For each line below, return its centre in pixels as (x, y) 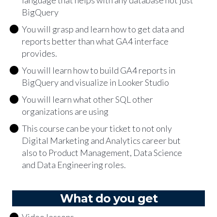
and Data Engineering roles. (74, 165)
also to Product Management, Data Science (102, 153)
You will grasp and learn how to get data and (103, 29)
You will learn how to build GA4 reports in (98, 70)
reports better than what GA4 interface (95, 41)
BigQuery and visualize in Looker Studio (95, 83)
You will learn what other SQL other (87, 100)
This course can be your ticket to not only (97, 129)
